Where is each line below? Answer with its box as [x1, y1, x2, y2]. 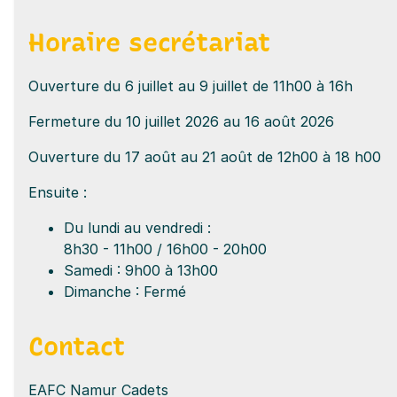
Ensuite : [28, 183, 87, 201]
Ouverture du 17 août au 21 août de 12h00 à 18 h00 [28, 147, 381, 166]
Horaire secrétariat [28, 27, 270, 58]
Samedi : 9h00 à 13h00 [64, 261, 218, 279]
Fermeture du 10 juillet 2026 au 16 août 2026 [28, 112, 334, 130]
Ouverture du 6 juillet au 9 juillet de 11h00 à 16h [28, 76, 353, 95]
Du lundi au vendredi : [64, 218, 211, 237]
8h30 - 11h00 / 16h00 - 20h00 [64, 239, 267, 258]
